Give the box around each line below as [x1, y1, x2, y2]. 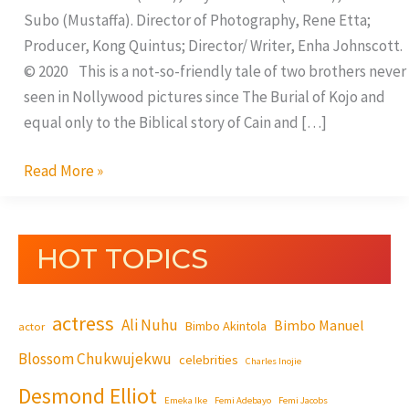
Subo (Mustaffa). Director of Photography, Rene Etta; [23, 9, 371, 30]
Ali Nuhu [121, 315, 178, 336]
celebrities [179, 351, 238, 369]
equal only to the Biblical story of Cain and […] [23, 111, 327, 132]
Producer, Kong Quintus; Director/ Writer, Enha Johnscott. [23, 35, 403, 56]
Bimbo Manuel [274, 316, 364, 335]
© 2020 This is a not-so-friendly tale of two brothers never [23, 60, 406, 81]
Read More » [23, 161, 103, 182]
